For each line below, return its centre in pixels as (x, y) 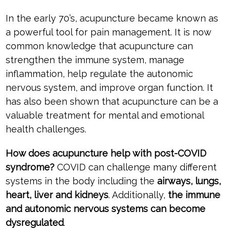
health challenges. (46, 129)
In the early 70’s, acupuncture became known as (112, 18)
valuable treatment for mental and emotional (104, 116)
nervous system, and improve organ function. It (109, 88)
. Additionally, (138, 195)
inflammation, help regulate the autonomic (99, 74)
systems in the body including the (80, 181)
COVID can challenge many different (135, 167)
